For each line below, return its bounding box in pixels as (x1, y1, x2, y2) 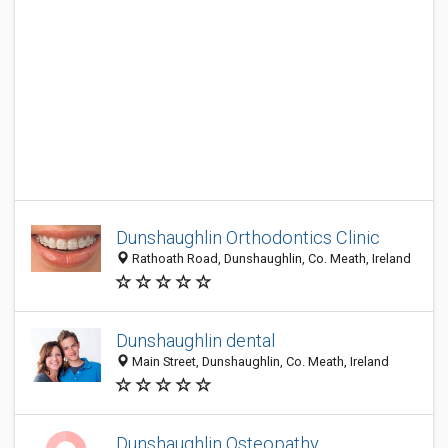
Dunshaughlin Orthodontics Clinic (116, 227, 380, 249)
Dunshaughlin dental (116, 330, 275, 352)
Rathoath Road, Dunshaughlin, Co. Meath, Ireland (129, 251, 411, 267)
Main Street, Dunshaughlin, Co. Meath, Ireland (129, 354, 389, 370)
